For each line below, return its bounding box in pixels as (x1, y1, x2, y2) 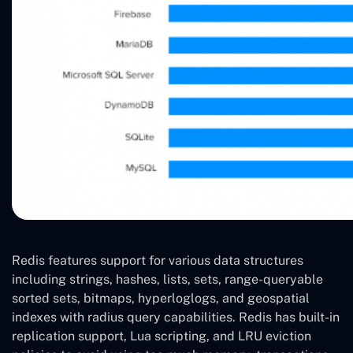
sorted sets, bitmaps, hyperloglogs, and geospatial (12, 291, 310, 307)
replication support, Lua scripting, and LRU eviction (12, 329, 311, 344)
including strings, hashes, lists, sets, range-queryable (12, 272, 323, 288)
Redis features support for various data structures (12, 253, 303, 269)
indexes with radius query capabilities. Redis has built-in (12, 310, 340, 325)
